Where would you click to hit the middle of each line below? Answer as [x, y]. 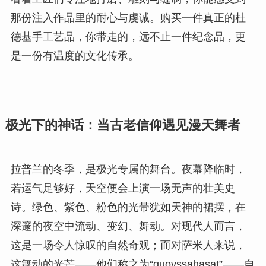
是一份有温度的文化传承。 [75, 56]
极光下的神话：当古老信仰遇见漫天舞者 [123, 126]
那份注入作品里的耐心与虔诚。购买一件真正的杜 [128, 18]
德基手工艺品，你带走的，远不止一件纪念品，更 [128, 37]
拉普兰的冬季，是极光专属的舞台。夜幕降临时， [128, 170]
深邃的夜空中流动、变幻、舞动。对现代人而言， [128, 227]
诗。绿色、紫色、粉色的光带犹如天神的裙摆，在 [128, 208]
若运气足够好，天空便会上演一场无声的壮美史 [123, 189]
